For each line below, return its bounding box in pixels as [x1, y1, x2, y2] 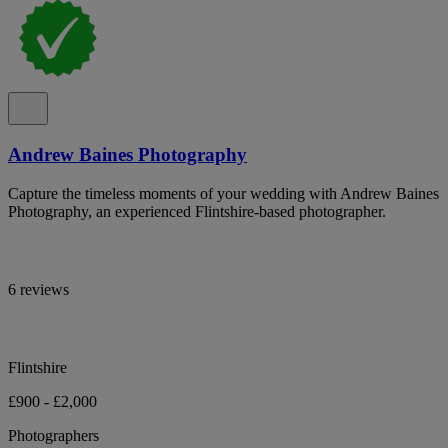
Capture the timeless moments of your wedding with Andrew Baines [8, 184, 439, 202]
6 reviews [8, 280, 69, 298]
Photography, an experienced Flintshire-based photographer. [8, 202, 386, 220]
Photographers [8, 426, 99, 444]
